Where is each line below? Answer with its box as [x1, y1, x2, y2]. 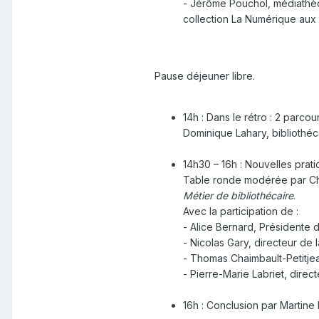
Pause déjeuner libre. [155, 70, 255, 83]
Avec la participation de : [183, 205, 298, 218]
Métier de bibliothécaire [183, 189, 293, 202]
